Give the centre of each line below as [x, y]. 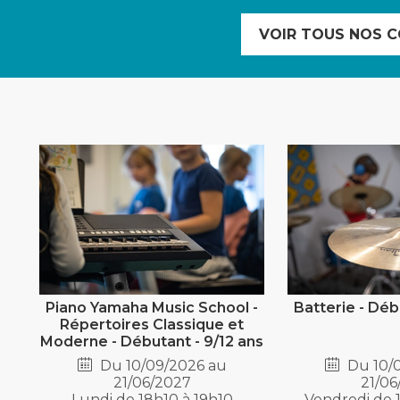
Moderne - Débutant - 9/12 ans [152, 342]
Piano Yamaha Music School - [152, 308]
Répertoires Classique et [152, 325]
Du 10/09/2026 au [161, 366]
